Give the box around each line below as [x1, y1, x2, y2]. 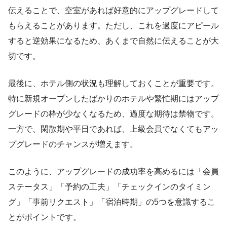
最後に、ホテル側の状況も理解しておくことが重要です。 [8, 79, 219, 88]
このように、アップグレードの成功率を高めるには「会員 [8, 167, 219, 176]
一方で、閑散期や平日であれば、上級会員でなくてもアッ [8, 124, 219, 133]
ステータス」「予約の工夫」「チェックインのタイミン [8, 182, 211, 191]
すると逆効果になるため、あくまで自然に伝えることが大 [8, 36, 219, 45]
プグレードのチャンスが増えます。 [8, 139, 138, 148]
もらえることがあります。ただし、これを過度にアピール [8, 21, 219, 30]
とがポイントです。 [8, 212, 81, 221]
